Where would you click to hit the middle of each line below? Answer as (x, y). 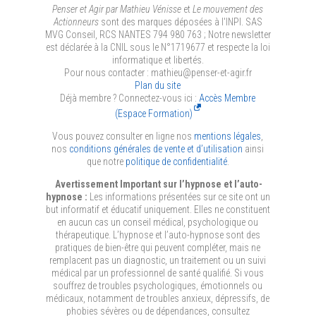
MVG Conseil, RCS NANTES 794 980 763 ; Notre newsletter (158, 35)
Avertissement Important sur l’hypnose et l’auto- (159, 184)
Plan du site (158, 86)
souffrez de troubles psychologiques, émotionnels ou (158, 286)
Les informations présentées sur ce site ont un (180, 197)
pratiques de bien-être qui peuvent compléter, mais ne (158, 248)
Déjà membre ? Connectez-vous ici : (129, 98)
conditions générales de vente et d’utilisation (156, 149)
